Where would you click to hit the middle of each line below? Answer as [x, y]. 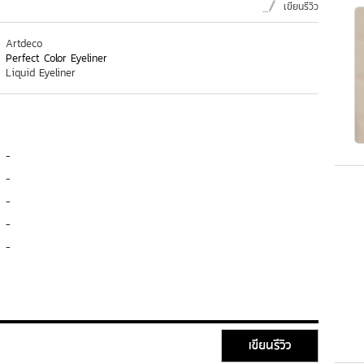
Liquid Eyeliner [41, 73]
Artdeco [24, 43]
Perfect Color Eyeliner [56, 58]
